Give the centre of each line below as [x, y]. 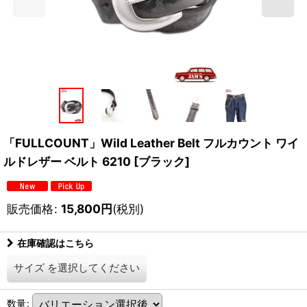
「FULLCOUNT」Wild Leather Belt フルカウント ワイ [151, 143]
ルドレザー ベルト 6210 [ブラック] [97, 162]
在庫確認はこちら [56, 243]
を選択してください [94, 268]
